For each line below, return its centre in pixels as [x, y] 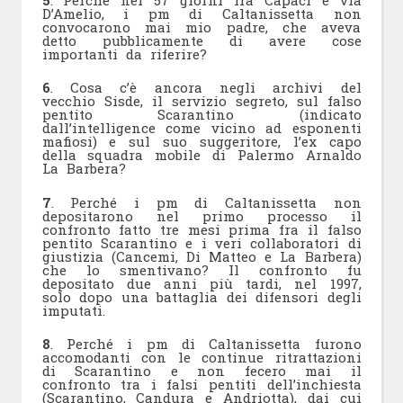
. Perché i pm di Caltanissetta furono [206, 344]
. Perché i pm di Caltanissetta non [206, 202]
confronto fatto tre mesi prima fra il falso [201, 229]
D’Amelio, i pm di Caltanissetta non [201, 13]
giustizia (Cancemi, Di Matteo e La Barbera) [201, 256]
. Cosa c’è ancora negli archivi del [206, 87]
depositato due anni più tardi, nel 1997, [201, 283]
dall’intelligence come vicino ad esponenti [201, 128]
